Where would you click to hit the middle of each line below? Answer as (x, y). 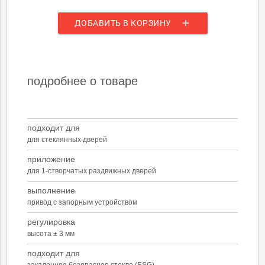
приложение (51, 159)
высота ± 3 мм (51, 234)
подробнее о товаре (83, 81)
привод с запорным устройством (83, 203)
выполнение (51, 191)
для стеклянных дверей (67, 140)
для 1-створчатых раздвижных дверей (92, 171)
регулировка (51, 222)
